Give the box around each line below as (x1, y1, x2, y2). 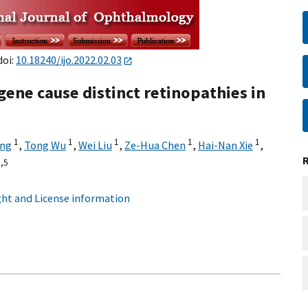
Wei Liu (78, 138, 112, 153)
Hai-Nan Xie (198, 138, 253, 153)
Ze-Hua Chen (124, 138, 186, 153)
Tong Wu (24, 138, 66, 153)
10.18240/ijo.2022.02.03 (16, 53, 122, 67)
